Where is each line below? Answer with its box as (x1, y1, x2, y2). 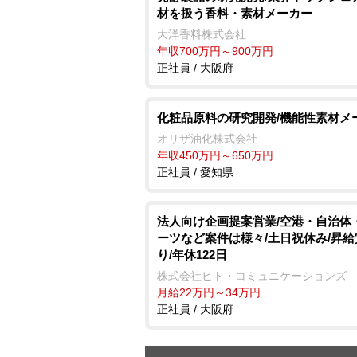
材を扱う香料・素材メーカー (157, 6, 312, 20)
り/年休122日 (157, 247, 227, 261)
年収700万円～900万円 (157, 44, 273, 57)
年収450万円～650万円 (157, 148, 273, 162)
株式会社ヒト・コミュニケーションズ (157, 269, 347, 282)
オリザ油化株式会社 (157, 131, 257, 145)
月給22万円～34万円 (157, 285, 261, 299)
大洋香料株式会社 (157, 27, 246, 41)
